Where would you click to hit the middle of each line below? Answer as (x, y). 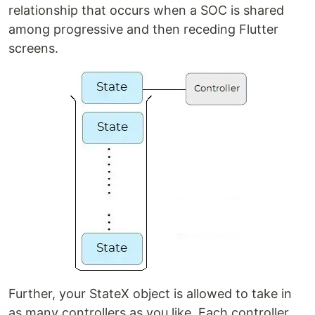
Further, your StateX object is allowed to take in (150, 294)
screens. (33, 49)
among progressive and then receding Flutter (143, 30)
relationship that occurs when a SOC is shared (146, 11)
